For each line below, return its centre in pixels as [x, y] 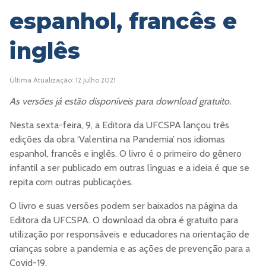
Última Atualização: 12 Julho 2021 [63, 80]
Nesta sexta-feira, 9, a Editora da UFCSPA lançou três [119, 125]
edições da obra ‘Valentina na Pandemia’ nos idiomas [117, 140]
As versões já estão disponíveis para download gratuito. [120, 102]
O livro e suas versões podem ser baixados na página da [123, 206]
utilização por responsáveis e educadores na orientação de [129, 235]
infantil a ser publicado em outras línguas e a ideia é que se [129, 168]
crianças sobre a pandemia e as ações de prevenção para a [130, 249]
